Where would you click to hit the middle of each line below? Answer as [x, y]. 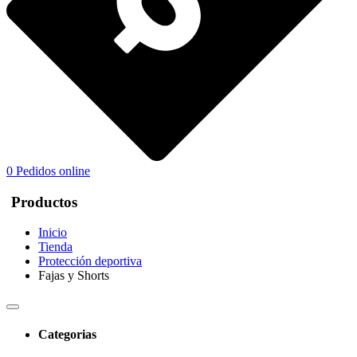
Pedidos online [53, 171]
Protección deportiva [90, 261]
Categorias [67, 334]
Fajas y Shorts [74, 276]
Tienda [55, 247]
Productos [44, 202]
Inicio [53, 233]
